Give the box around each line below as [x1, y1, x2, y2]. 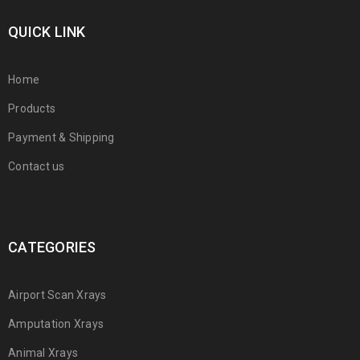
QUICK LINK [8, 23, 86, 40]
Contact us [8, 160, 65, 173]
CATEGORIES [8, 239, 96, 256]
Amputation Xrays [8, 317, 104, 330]
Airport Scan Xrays [8, 288, 107, 301]
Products [8, 102, 55, 115]
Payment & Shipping [8, 131, 115, 144]
